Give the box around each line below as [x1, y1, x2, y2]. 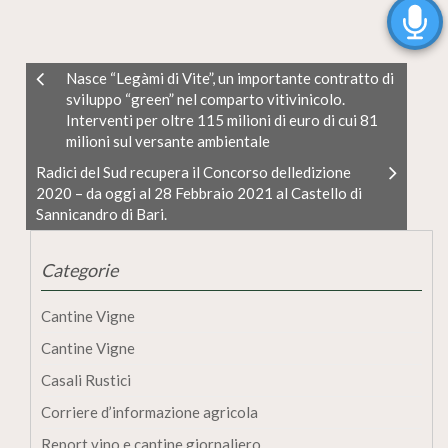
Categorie [41, 259, 118, 282]
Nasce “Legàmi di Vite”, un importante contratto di [66, 69, 394, 88]
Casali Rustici [41, 371, 131, 390]
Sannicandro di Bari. [36, 205, 167, 224]
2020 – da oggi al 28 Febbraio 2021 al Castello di [36, 184, 362, 203]
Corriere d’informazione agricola [41, 403, 258, 422]
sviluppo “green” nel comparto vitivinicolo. [66, 90, 345, 109]
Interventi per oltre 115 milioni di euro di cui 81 [66, 111, 378, 130]
